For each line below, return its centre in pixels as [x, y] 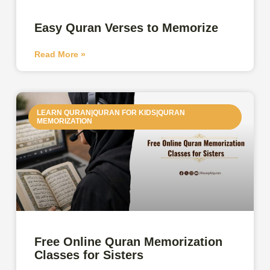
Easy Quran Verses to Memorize [128, 27]
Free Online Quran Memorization [129, 241]
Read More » [60, 54]
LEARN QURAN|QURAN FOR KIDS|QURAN [111, 113]
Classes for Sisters [89, 255]
